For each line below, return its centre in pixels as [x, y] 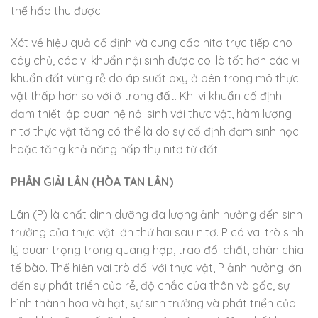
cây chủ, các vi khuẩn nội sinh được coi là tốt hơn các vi [155, 61]
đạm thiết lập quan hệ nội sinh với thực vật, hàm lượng [151, 114]
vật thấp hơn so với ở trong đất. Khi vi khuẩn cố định [146, 96]
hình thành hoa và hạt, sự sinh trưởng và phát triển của [153, 303]
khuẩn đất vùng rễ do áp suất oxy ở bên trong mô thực [155, 78]
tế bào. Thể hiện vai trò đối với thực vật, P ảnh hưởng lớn [156, 267]
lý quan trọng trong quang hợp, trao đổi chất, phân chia [157, 250]
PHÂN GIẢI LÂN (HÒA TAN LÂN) [92, 182]
